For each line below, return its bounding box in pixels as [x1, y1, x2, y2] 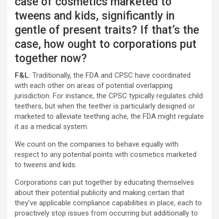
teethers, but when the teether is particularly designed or [15, 102, 195, 110]
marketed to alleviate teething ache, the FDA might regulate [15, 112, 204, 121]
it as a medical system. [15, 122, 88, 131]
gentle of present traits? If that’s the [15, 23, 199, 37]
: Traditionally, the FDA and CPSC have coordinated [29, 71, 191, 80]
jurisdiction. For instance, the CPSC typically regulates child [15, 91, 203, 100]
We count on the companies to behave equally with [15, 140, 178, 149]
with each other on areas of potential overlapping [15, 81, 173, 90]
